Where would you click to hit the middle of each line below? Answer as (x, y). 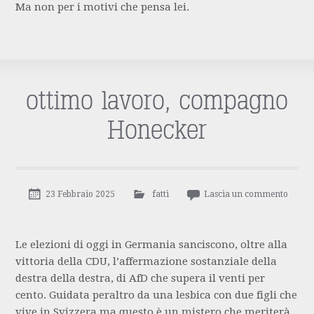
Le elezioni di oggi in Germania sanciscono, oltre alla (152, 245)
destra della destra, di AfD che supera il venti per (141, 279)
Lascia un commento (246, 194)
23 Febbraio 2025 (80, 194)
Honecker (157, 131)
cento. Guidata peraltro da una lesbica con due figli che (157, 295)
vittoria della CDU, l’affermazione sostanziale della (146, 262)
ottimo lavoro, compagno (157, 102)
